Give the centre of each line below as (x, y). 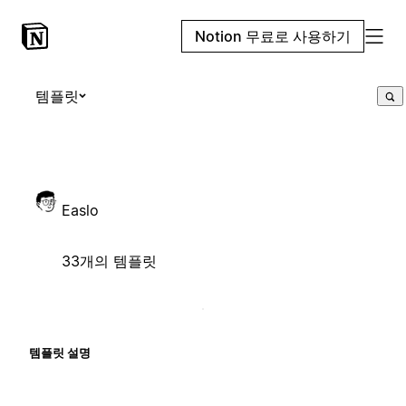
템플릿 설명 (60, 352)
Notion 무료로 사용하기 (273, 36)
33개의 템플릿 (109, 261)
